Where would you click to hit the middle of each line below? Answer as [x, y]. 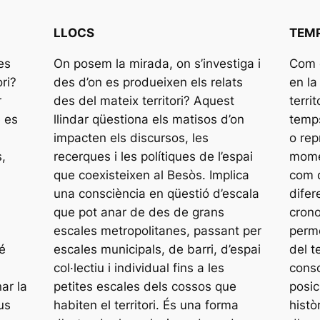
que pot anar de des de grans [139, 212]
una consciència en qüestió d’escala [156, 193]
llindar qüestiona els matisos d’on [149, 119]
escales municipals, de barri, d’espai [157, 249]
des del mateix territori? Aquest [144, 100]
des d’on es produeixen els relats [148, 82]
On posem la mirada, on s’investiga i [157, 63]
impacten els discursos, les [131, 137]
